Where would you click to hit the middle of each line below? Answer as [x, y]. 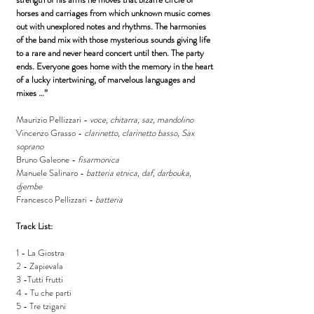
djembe [29, 186]
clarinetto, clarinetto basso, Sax [139, 133]
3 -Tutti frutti [40, 279]
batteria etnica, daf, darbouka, [138, 173]
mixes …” [33, 93]
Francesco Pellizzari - [56, 199]
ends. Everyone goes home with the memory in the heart [115, 66]
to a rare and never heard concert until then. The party [110, 53]
